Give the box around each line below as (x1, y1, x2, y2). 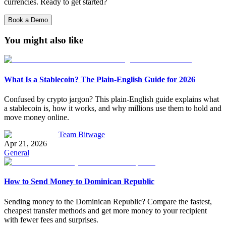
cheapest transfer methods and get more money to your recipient (4, 206, 207, 215)
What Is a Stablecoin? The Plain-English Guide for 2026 (4, 75, 195, 84)
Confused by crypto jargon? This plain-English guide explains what (4, 94, 219, 103)
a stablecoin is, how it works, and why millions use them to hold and (4, 103, 221, 112)
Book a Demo (8, 16, 48, 24)
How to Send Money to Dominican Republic (4, 177, 154, 186)
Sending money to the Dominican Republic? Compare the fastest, (4, 197, 212, 206)
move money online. (4, 112, 69, 122)
